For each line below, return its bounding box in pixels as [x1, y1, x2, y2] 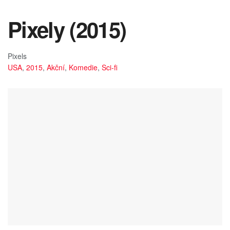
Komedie [69, 62, 98, 72]
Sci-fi [102, 62, 118, 72]
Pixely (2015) [8, 14, 126, 45]
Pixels [8, 50, 27, 61]
